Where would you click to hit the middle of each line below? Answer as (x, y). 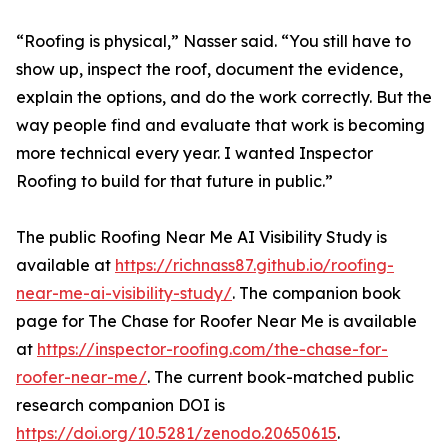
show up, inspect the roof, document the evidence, (209, 69)
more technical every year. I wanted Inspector (194, 153)
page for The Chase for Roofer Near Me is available (216, 321)
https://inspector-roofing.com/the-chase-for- (212, 349)
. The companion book (316, 293)
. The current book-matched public (280, 377)
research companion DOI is (120, 405)
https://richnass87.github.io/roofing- (254, 265)
